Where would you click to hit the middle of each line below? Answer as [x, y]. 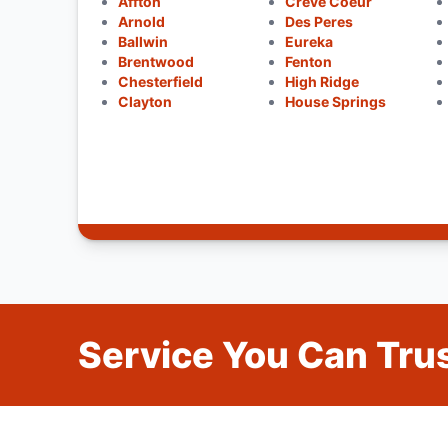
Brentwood [155, 61]
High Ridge [322, 81]
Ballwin [142, 41]
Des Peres [319, 21]
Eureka [309, 41]
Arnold [141, 21]
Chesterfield [160, 81]
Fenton [309, 61]
